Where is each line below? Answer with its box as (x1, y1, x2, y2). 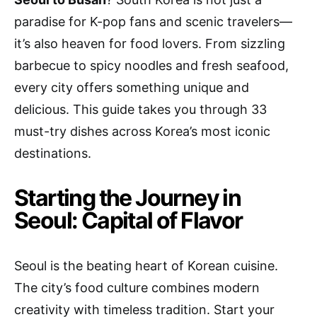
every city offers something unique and (14, 80, 249, 95)
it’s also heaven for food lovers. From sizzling (14, 36, 285, 51)
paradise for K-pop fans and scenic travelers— (14, 14, 292, 29)
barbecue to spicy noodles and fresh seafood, (14, 58, 289, 73)
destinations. (14, 146, 91, 161)
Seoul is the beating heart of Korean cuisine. (14, 258, 278, 273)
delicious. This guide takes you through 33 (14, 102, 267, 117)
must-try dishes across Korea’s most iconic (14, 124, 270, 139)
